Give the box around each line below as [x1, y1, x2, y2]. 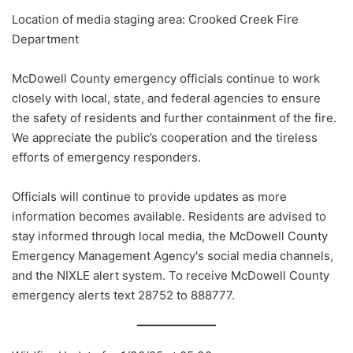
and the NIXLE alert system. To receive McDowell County [12, 268, 329, 284]
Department [12, 32, 79, 47]
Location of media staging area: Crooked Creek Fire [12, 12, 299, 28]
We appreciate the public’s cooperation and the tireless [12, 130, 318, 146]
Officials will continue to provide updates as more [12, 189, 287, 205]
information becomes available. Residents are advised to [12, 209, 326, 225]
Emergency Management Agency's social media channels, [12, 248, 333, 264]
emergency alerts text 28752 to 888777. [12, 288, 235, 303]
